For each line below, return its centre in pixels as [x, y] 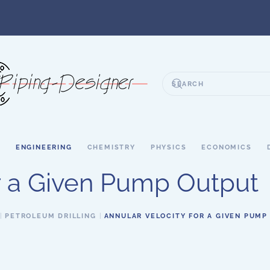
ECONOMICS [227, 147]
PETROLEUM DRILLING [51, 216]
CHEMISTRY [111, 147]
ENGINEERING [44, 147]
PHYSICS [168, 147]
